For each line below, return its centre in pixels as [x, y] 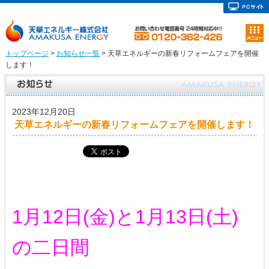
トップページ [27, 54]
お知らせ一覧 [78, 54]
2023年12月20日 [44, 112]
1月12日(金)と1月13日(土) [125, 217]
